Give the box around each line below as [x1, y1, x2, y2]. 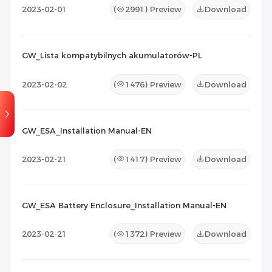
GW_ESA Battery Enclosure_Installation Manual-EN [21, 200, 226, 211]
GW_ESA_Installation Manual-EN [21, 125, 152, 135]
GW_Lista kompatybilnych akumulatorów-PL [21, 50, 202, 61]
